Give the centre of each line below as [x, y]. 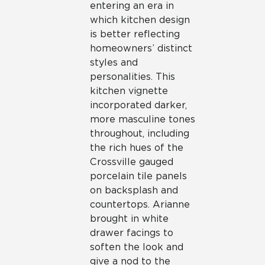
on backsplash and [134, 190]
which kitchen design [140, 20]
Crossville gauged [132, 162]
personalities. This [132, 77]
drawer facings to [132, 233]
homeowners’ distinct [141, 48]
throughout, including [140, 133]
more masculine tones [143, 119]
